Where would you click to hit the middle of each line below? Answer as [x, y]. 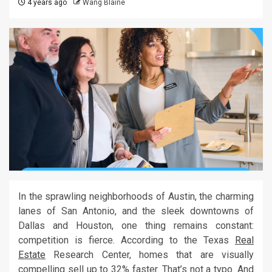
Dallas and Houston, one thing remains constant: [136, 226]
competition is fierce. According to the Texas [127, 240]
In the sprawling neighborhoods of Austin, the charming [136, 197]
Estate [32, 255]
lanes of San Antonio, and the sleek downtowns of [136, 211]
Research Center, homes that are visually [150, 255]
